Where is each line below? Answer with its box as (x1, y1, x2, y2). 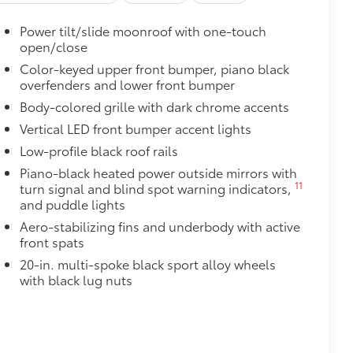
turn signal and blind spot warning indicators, (19, 178, 295, 197)
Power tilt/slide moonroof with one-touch (19, 20, 266, 39)
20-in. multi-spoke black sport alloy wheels (19, 254, 276, 273)
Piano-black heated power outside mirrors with (19, 162, 297, 181)
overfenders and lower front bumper (19, 74, 235, 93)
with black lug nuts (19, 269, 132, 288)
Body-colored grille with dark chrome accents (19, 96, 289, 115)
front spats (19, 232, 84, 251)
